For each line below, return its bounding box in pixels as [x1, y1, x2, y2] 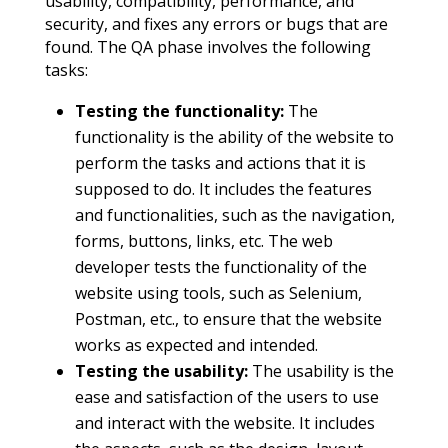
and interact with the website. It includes [74, 412, 375, 435]
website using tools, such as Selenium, [74, 282, 362, 305]
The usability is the [251, 360, 394, 383]
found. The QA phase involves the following [44, 36, 371, 59]
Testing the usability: [74, 360, 252, 383]
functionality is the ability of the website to [74, 126, 394, 149]
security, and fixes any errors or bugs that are [44, 13, 388, 36]
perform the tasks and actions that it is [74, 152, 366, 175]
